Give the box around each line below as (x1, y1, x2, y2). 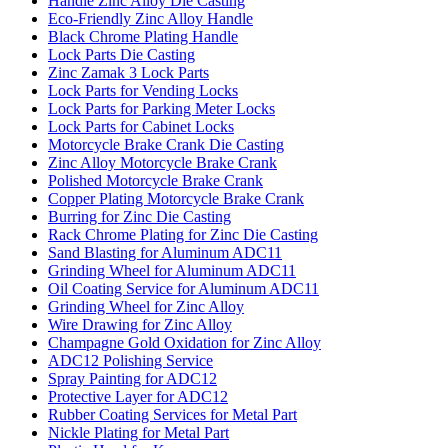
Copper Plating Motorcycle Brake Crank (48, 189, 304, 207)
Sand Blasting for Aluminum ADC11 (48, 243, 282, 261)
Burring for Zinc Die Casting (48, 207, 231, 225)
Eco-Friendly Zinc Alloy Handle (48, 9, 253, 27)
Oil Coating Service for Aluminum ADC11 (48, 279, 319, 297)
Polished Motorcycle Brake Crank (48, 171, 263, 189)
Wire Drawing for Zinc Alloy (48, 315, 232, 333)
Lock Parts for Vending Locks (48, 81, 238, 99)
